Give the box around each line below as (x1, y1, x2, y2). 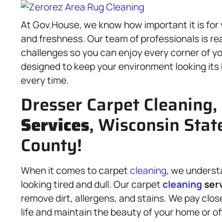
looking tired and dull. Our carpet (21, 178, 163, 191)
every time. (21, 74, 69, 87)
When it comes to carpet (21, 164, 130, 177)
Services (21, 111, 89, 138)
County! (21, 132, 82, 159)
